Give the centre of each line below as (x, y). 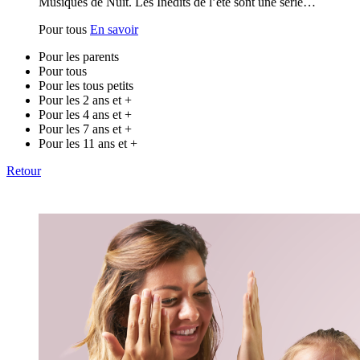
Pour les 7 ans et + (85, 129)
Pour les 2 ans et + (85, 100)
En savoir (114, 30)
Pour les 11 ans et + (88, 144)
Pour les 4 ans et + (85, 115)
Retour (24, 171)
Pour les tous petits (86, 86)
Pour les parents (79, 57)
